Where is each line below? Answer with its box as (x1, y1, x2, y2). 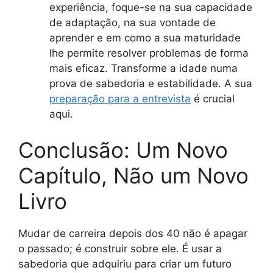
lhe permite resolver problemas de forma (49, 46, 249, 59)
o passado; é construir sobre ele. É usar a (18, 243, 222, 255)
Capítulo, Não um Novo (18, 163, 249, 188)
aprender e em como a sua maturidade (49, 31, 241, 44)
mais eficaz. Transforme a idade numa (49, 62, 238, 74)
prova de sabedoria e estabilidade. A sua (49, 77, 252, 90)
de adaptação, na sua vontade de (49, 16, 216, 29)
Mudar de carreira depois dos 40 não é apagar (18, 227, 247, 239)
